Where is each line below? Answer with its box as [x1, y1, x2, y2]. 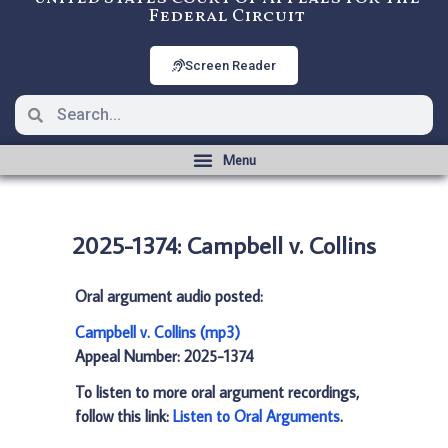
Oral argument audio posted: [75, 286, 263, 306]
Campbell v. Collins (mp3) [75, 322, 240, 342]
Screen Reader [185, 58, 276, 73]
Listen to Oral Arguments [173, 406, 340, 426]
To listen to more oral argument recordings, [75, 382, 359, 402]
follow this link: [75, 406, 173, 426]
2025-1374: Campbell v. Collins [72, 229, 376, 260]
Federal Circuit [148, 4, 305, 29]
